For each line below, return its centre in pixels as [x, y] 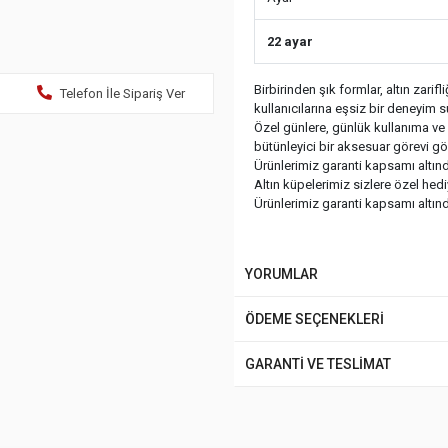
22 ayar [290, 41]
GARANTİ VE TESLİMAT [318, 364]
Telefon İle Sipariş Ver [122, 93]
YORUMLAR [281, 274]
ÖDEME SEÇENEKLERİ [314, 319]
